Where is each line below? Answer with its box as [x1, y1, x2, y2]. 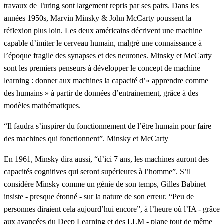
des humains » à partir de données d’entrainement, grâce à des [4, 89, 198, 98]
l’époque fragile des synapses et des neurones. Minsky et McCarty [4, 51, 212, 60]
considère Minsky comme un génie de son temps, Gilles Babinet [4, 180, 206, 189]
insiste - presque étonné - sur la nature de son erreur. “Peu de [4, 192, 194, 201]
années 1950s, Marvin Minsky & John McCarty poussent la [4, 14, 191, 23]
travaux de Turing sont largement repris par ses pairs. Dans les [4, 1, 199, 10]
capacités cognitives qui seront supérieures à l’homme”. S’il [4, 167, 191, 176]
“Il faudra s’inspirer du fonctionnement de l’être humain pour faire [4, 122, 211, 131]
